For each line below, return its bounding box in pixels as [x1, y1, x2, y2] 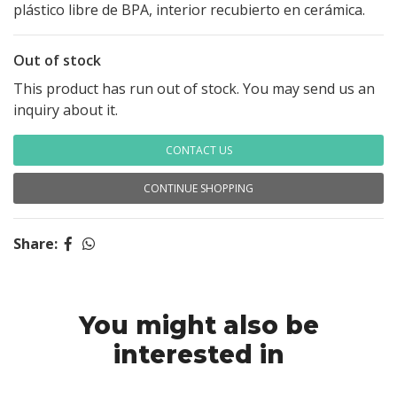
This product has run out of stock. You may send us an [13, 79, 375, 98]
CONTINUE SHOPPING [144, 181, 253, 196]
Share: [13, 234, 58, 253]
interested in [113, 339, 284, 370]
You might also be [78, 310, 319, 340]
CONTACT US [165, 143, 232, 158]
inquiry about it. [13, 100, 118, 120]
